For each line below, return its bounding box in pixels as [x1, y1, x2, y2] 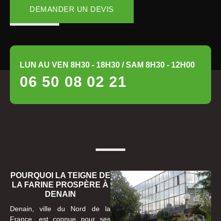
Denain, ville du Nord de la [10, 205, 110, 213]
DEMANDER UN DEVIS [30, 5, 114, 14]
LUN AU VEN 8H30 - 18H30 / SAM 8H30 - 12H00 [20, 61, 195, 70]
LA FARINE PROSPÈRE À [12, 181, 109, 189]
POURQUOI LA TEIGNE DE [10, 171, 110, 180]
